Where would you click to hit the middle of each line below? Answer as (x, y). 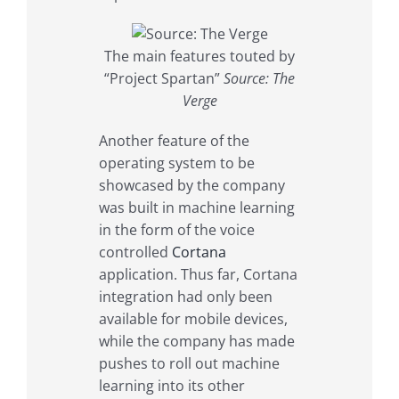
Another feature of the (174, 140)
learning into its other (171, 385)
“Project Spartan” (164, 78)
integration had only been (185, 296)
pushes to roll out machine (189, 363)
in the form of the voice (176, 229)
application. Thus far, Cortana (198, 274)
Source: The (259, 78)
